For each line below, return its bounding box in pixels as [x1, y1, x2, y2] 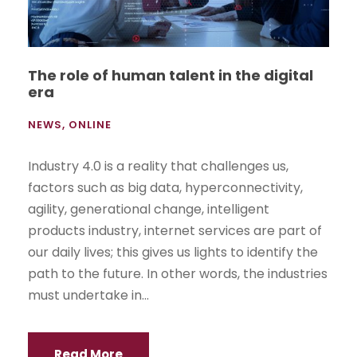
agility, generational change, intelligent [28, 199, 269, 218]
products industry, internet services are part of [28, 221, 322, 240]
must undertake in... [28, 285, 149, 304]
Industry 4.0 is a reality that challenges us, [28, 156, 288, 175]
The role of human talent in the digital [28, 65, 313, 85]
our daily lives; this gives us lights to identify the [28, 242, 318, 261]
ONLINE [69, 116, 112, 132]
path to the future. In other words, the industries [28, 264, 328, 283]
